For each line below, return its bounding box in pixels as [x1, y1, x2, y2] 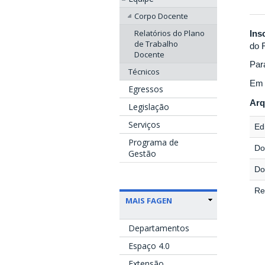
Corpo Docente [134, 10, 188, 21]
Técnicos [128, 66, 160, 77]
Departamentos [128, 222, 189, 234]
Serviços [128, 118, 160, 130]
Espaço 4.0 [128, 240, 170, 251]
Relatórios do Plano [134, 27, 205, 38]
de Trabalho [134, 38, 178, 49]
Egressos [128, 83, 163, 95]
